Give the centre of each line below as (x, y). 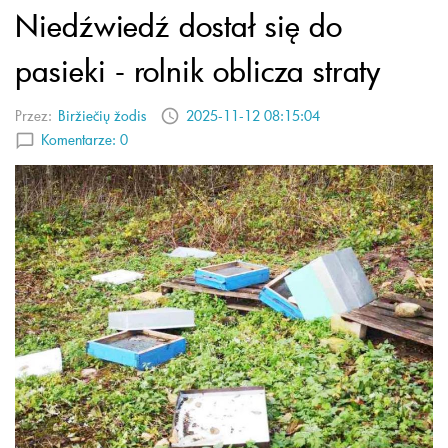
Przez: (33, 115)
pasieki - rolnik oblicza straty (198, 70)
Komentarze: (80, 139)
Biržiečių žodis (102, 115)
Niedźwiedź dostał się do (178, 25)
